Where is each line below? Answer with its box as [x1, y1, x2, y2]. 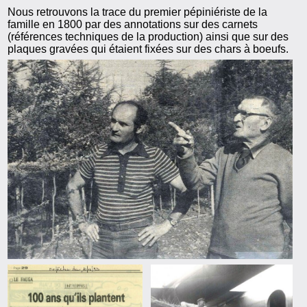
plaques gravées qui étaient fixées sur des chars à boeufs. [8, 43, 289, 55]
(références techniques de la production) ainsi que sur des [8, 31, 289, 42]
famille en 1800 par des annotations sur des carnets [8, 19, 258, 30]
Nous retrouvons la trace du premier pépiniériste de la [8, 6, 268, 18]
